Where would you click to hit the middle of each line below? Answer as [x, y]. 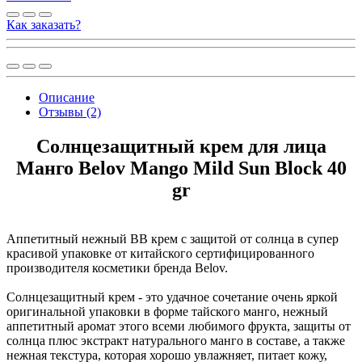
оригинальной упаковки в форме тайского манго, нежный [167, 311]
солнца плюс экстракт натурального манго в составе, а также [176, 340]
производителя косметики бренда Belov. [117, 267]
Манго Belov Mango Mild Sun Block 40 [181, 168]
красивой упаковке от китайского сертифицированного [160, 253]
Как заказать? [44, 24]
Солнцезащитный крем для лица [181, 146]
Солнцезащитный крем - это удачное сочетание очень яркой [172, 297]
